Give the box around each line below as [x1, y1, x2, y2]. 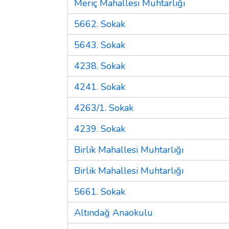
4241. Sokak [74, 80, 125, 93]
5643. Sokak [74, 38, 125, 51]
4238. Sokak [74, 59, 125, 72]
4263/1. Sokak [74, 101, 133, 114]
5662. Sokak [74, 17, 125, 30]
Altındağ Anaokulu [74, 206, 153, 219]
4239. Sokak [74, 122, 125, 135]
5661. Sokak [74, 185, 125, 198]
